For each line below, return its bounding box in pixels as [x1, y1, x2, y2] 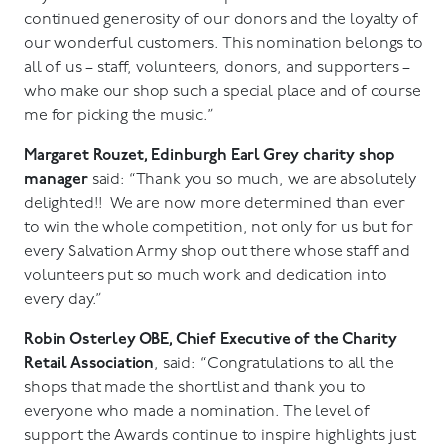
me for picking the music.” [24, 108, 214, 124]
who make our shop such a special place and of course [24, 84, 421, 100]
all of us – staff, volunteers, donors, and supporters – [24, 60, 411, 76]
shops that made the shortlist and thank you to [24, 380, 366, 396]
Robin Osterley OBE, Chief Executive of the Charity [24, 332, 397, 348]
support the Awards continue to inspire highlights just [24, 428, 416, 444]
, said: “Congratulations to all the [154, 356, 394, 372]
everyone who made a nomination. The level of [24, 404, 370, 420]
